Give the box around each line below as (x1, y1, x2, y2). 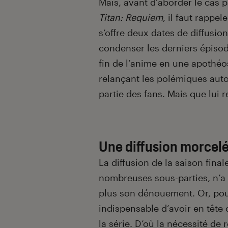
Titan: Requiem (99, 12, 163, 23)
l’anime (126, 58, 157, 69)
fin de (99, 58, 126, 69)
